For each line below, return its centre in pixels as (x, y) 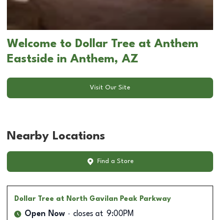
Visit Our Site (110, 88)
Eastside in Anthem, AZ (73, 59)
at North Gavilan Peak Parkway (113, 199)
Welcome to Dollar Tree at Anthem (103, 44)
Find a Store (115, 162)
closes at (88, 214)
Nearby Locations (56, 136)
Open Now (45, 214)
